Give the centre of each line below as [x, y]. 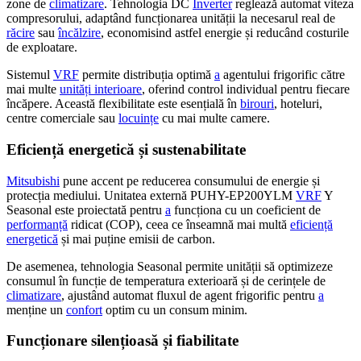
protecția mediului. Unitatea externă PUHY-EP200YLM [151, 195]
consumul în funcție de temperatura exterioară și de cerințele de [166, 280]
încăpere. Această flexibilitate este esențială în [123, 104]
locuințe [139, 118]
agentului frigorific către [282, 75]
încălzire [79, 33]
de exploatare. [42, 48]
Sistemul [30, 75]
